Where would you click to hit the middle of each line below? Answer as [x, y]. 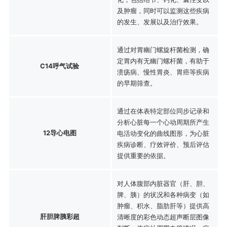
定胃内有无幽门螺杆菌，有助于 [163, 61]
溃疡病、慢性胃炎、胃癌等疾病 [163, 72]
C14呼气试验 [60, 66]
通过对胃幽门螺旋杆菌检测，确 [163, 49]
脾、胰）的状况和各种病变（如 [163, 194]
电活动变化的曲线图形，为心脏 [163, 133]
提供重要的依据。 [143, 155]
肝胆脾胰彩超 [60, 216]
